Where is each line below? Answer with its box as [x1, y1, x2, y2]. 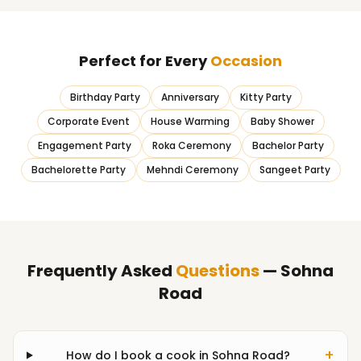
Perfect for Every [79, 51, 210, 71]
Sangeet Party [259, 163, 330, 176]
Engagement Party [37, 139, 131, 152]
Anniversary [160, 90, 219, 104]
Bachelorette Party [31, 163, 126, 176]
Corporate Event [47, 114, 130, 128]
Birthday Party [69, 90, 140, 104]
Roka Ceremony [151, 139, 231, 152]
